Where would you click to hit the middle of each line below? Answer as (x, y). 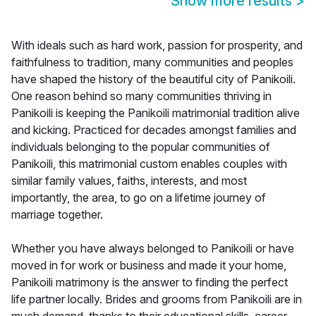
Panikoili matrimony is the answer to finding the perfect (150, 282)
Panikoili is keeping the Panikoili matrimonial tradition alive (156, 113)
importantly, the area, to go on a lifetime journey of (139, 198)
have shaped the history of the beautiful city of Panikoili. (153, 79)
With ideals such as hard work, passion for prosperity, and (157, 45)
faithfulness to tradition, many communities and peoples (152, 62)
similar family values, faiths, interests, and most (129, 181)
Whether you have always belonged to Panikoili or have (153, 249)
